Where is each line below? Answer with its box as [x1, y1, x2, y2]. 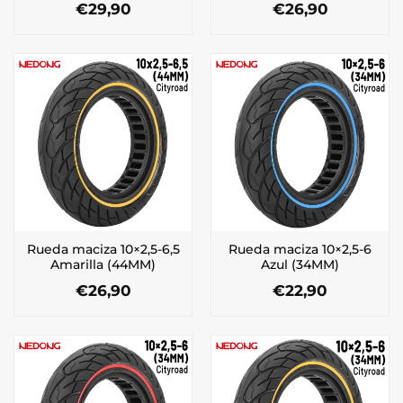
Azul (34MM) [261, 257, 339, 273]
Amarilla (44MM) [50, 257, 156, 273]
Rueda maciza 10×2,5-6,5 [26, 242, 180, 257]
